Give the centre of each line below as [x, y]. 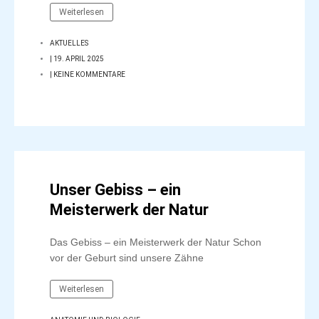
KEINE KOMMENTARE [89, 74]
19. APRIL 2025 [79, 59]
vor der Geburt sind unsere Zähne [127, 257]
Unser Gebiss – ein [115, 189]
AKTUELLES [69, 43]
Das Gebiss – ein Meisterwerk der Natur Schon [156, 242]
